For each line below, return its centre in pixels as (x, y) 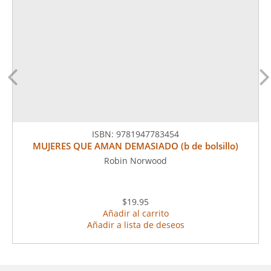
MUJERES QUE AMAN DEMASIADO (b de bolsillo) (135, 146)
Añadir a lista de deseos (135, 225)
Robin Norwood (135, 161)
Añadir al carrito (135, 213)
